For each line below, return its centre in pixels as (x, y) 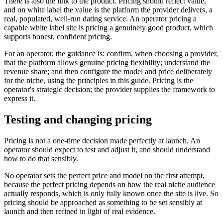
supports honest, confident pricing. (58, 36)
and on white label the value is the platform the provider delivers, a (108, 9)
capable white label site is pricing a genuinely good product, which (109, 27)
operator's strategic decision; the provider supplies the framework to (110, 89)
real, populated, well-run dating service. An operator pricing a (100, 18)
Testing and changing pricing (78, 119)
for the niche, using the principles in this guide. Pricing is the (99, 80)
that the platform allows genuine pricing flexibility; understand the (107, 62)
